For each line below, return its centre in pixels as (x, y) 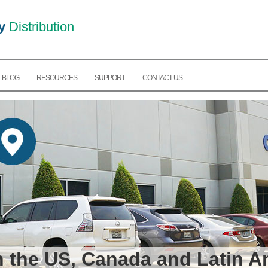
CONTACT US (162, 78)
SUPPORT (110, 78)
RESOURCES (57, 78)
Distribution (40, 27)
